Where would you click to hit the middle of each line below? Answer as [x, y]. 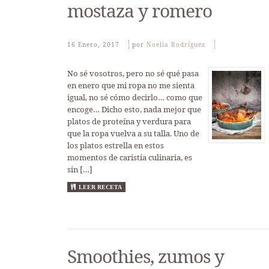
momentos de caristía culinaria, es [130, 157]
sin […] [80, 169]
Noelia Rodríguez [176, 44]
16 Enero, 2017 [93, 44]
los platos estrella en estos [116, 145]
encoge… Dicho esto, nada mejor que [134, 109]
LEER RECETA [100, 187]
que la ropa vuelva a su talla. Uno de [133, 133]
